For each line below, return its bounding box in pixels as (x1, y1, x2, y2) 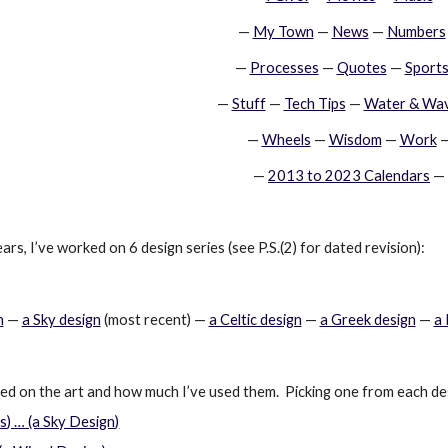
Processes (249, 59, 319, 76)
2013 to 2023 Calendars (268, 167, 430, 184)
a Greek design (319, 311, 416, 328)
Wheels (261, 131, 311, 148)
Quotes (336, 59, 387, 76)
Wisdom (328, 131, 382, 148)
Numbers (386, 23, 446, 40)
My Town (252, 23, 314, 40)
